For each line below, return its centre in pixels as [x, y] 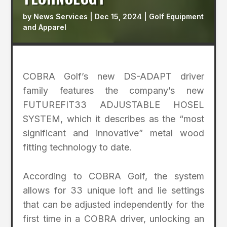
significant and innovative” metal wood [113, 133]
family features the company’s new [113, 91]
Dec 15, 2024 [119, 17]
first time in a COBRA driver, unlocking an [113, 219]
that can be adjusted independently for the [113, 205]
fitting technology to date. [78, 147]
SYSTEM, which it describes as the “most [113, 119]
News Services [61, 17]
